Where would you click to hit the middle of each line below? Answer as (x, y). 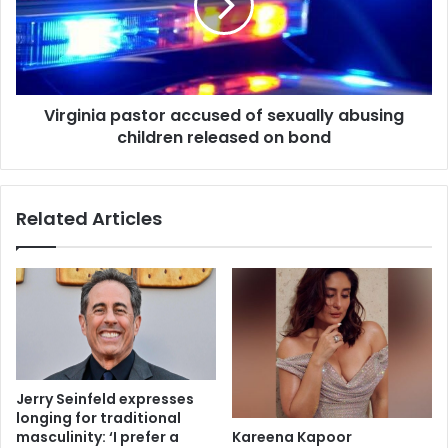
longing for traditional (98, 418)
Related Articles (89, 218)
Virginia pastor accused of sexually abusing (224, 115)
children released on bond (224, 137)
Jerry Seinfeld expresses (105, 399)
